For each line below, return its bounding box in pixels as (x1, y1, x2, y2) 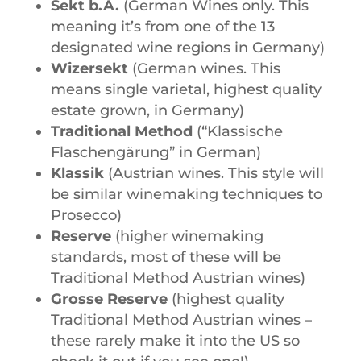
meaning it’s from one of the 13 (50, 17, 275, 35)
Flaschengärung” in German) (50, 143, 261, 161)
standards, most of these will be (50, 247, 281, 266)
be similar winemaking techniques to (50, 185, 322, 203)
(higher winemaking (110, 226, 263, 245)
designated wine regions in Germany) (50, 38, 325, 56)
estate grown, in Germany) (50, 101, 244, 119)
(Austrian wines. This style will (103, 164, 324, 182)
